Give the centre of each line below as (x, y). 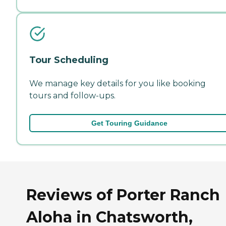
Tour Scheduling (69, 60)
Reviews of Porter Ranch (123, 195)
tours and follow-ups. (72, 95)
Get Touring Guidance (129, 123)
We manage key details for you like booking (118, 83)
